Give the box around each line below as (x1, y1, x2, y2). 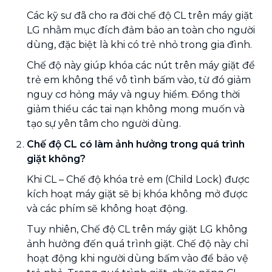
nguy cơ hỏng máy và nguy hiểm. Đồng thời (27, 88, 240, 100)
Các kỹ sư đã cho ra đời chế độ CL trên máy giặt (27, 9, 253, 21)
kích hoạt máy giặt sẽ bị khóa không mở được (27, 188, 248, 200)
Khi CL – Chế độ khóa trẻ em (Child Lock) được (27, 173, 250, 185)
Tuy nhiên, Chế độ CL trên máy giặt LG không (27, 223, 248, 235)
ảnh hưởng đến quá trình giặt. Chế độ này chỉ (27, 237, 248, 250)
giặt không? (27, 152, 86, 165)
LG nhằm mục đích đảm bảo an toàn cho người (27, 24, 255, 36)
